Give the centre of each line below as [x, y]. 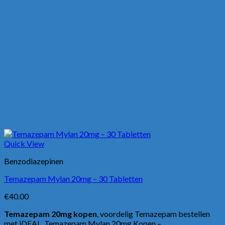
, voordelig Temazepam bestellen [153, 213]
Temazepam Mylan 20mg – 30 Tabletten [73, 178]
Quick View [24, 143]
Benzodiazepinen [34, 161]
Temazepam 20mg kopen [50, 213]
